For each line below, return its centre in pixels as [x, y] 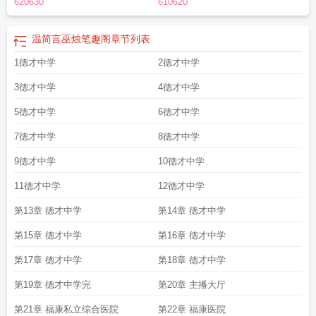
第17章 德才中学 [48, 260]
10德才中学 [181, 161]
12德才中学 [181, 186]
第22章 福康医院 [192, 309]
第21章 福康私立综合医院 [66, 309]
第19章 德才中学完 [53, 285]
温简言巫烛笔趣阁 [71, 39]
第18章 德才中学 [192, 260]
